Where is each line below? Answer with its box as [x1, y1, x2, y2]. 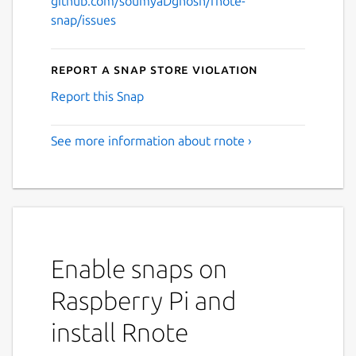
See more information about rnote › [51, 133, 252, 148]
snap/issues [51, 12, 116, 27]
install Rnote [51, 317, 188, 346]
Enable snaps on [51, 253, 227, 283]
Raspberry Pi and [51, 285, 236, 315]
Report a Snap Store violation [51, 61, 259, 76]
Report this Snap [51, 88, 144, 103]
